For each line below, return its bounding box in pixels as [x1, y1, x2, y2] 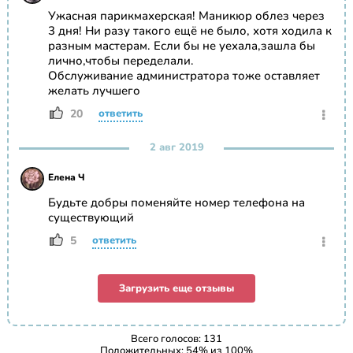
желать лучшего [47, 83, 140, 99]
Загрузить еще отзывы [119, 281, 234, 296]
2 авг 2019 [149, 140, 204, 155]
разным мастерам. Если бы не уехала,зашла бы [47, 38, 315, 54]
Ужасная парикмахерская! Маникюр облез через [47, 8, 325, 24]
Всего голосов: [131, 331, 203, 346]
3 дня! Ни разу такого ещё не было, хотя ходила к [47, 23, 332, 39]
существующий [47, 210, 134, 226]
